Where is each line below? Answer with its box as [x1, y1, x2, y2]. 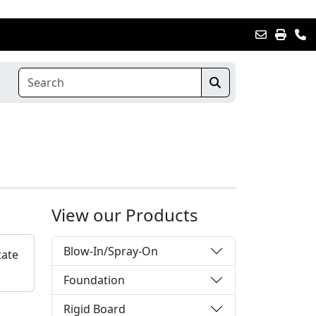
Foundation [63, 272, 125, 288]
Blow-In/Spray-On [63, 243, 158, 259]
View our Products [51, 202, 198, 226]
